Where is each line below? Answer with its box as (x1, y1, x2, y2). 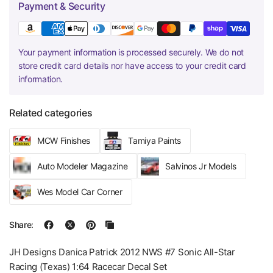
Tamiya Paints (128, 135, 182, 146)
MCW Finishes (37, 135, 91, 146)
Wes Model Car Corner (37, 186, 122, 197)
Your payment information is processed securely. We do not (18, 46, 244, 57)
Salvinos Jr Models (165, 160, 236, 171)
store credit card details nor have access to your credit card (18, 60, 246, 71)
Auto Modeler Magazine (37, 160, 128, 171)
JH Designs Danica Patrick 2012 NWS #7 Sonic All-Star (9, 246, 235, 258)
